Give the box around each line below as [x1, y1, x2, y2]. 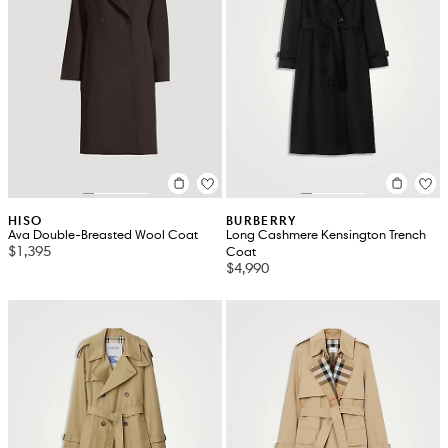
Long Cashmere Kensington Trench [226, 226, 426, 243]
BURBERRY [226, 211, 297, 229]
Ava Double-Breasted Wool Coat [8, 226, 198, 243]
